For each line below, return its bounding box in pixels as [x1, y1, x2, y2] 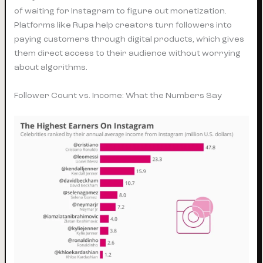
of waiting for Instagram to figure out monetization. [14, 6, 227, 16]
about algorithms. [14, 62, 88, 73]
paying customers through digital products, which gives [14, 34, 245, 45]
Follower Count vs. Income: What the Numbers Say [14, 90, 222, 100]
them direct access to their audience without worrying [14, 48, 241, 59]
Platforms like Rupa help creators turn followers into [14, 20, 232, 31]
